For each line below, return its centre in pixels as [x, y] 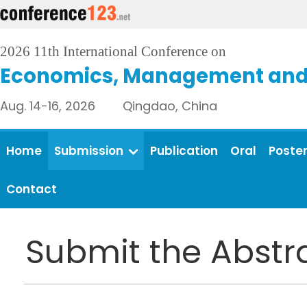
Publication [184, 151]
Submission [89, 151]
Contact [32, 189]
